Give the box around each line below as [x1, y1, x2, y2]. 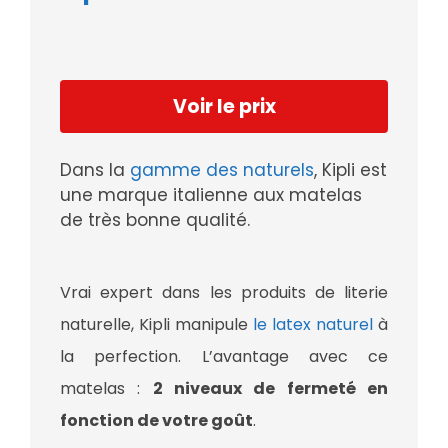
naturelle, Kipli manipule [60, 313, 253, 337]
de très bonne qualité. [60, 208, 250, 233]
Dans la [60, 158, 130, 183]
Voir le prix [172, 93, 276, 121]
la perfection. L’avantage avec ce [60, 345, 388, 369]
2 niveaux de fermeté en [152, 377, 389, 401]
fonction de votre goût [60, 409, 253, 433]
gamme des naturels [130, 158, 314, 183]
